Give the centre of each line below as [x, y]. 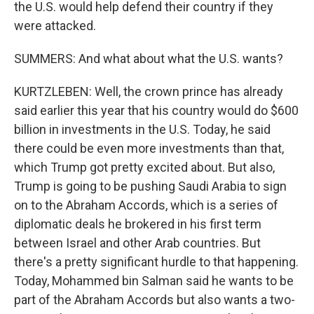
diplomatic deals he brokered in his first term [138, 224]
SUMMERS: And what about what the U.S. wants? [149, 59]
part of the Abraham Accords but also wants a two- [155, 300]
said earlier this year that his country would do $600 [156, 110]
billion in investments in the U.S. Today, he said [142, 129]
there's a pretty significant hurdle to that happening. [156, 262]
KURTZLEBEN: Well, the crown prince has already [149, 91]
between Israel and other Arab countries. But [137, 243]
